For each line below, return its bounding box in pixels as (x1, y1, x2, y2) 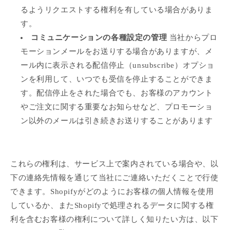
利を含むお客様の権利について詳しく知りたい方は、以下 (10, 215, 219, 223)
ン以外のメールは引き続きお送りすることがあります (21, 116, 213, 125)
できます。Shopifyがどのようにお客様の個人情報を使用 (10, 187, 214, 196)
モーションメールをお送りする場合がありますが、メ (21, 47, 213, 55)
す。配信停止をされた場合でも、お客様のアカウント (21, 88, 213, 97)
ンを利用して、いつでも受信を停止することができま (21, 74, 213, 83)
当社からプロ (167, 33, 218, 42)
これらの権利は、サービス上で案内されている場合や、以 (10, 159, 219, 168)
